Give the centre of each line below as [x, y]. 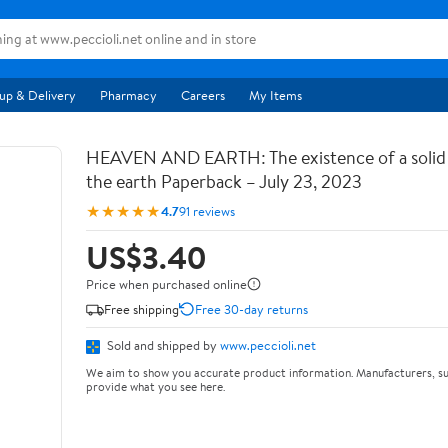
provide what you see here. [155, 386]
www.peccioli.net [268, 345]
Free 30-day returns [251, 308]
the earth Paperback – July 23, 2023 [224, 181]
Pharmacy [128, 95]
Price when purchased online [166, 284]
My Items [275, 95]
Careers [203, 95]
